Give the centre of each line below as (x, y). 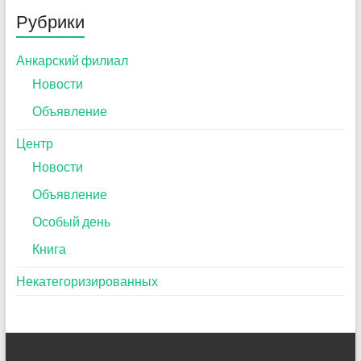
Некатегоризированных (87, 281)
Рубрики (50, 21)
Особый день (71, 221)
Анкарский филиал (72, 60)
